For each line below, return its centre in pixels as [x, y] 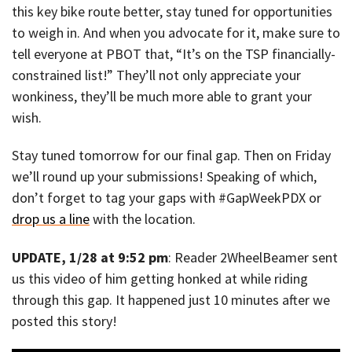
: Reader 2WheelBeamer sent [253, 258]
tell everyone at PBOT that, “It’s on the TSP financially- [174, 53]
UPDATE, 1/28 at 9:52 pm [90, 258]
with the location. [143, 219]
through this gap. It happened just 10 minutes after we [171, 300]
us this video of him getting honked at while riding [160, 279]
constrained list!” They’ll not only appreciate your [156, 75]
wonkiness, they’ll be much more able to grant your [162, 96]
